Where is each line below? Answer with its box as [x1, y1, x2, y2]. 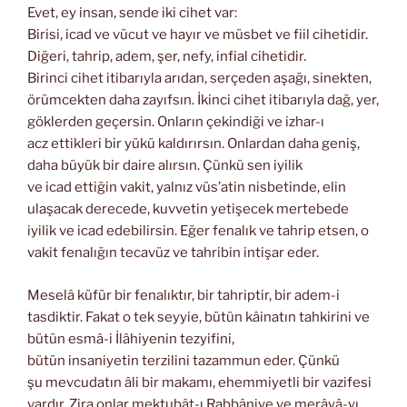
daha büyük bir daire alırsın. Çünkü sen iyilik [27, 157, 303, 174]
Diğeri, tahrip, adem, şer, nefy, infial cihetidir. [27, 48, 306, 65]
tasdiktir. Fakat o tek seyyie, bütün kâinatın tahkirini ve [27, 308, 370, 325]
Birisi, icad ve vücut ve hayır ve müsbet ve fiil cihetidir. [27, 26, 368, 44]
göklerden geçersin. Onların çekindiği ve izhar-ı [27, 114, 324, 131]
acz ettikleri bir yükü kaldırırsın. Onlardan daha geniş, [27, 135, 360, 153]
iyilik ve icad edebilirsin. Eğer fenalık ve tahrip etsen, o [27, 223, 369, 240]
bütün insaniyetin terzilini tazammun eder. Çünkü [27, 352, 340, 369]
